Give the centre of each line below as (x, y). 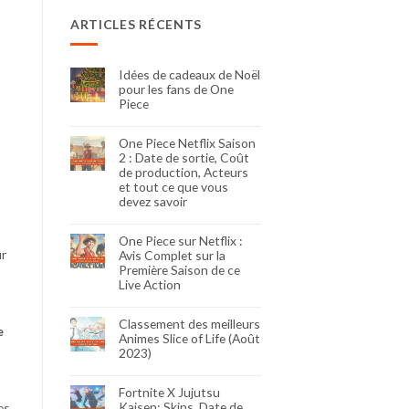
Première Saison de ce (179, 269)
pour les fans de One (176, 89)
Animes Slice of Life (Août (189, 338)
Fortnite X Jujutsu (169, 392)
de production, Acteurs (184, 172)
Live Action (150, 284)
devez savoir (153, 201)
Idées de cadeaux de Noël (189, 74)
